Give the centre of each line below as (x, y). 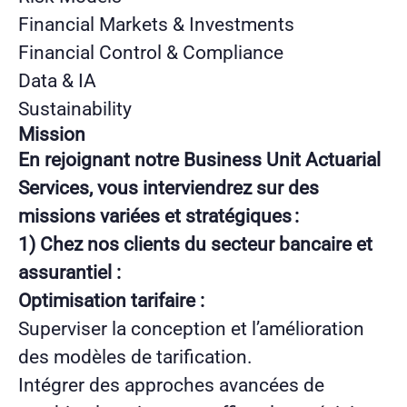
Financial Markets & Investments (156, 24)
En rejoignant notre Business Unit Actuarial (199, 159)
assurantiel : (69, 272)
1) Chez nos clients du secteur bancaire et (195, 244)
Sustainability (75, 109)
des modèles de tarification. (135, 357)
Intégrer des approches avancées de (171, 385)
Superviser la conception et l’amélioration (191, 328)
